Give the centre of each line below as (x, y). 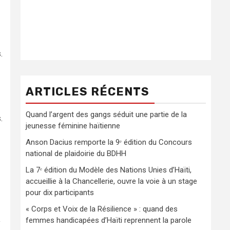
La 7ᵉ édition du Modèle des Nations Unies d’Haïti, (109, 170)
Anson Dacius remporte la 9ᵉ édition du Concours (109, 142)
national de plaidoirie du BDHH (76, 154)
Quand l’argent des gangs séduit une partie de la (106, 115)
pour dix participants (60, 193)
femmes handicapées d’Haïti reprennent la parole (109, 221)
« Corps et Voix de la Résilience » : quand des (102, 209)
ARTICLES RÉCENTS (88, 92)
